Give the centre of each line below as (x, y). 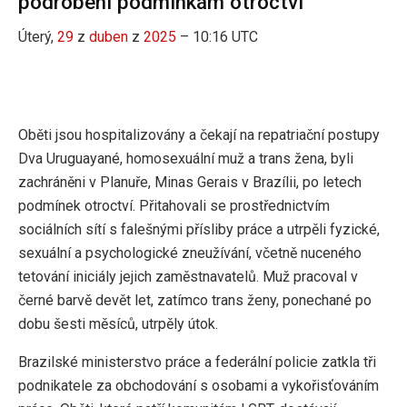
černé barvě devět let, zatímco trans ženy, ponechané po (195, 300)
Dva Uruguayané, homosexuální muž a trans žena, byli (186, 158)
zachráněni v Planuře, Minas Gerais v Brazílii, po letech (190, 182)
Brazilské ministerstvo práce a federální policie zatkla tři (197, 362)
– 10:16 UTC (217, 36)
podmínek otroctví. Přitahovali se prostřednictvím (174, 205)
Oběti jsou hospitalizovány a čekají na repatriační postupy (199, 134)
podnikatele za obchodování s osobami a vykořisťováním (199, 385)
